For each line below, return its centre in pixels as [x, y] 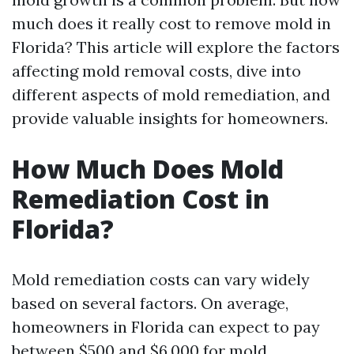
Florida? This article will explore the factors [176, 47]
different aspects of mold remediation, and [171, 94]
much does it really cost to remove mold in [171, 23]
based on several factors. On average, [150, 303]
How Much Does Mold [148, 169]
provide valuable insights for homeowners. [170, 118]
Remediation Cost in [141, 199]
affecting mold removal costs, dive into [156, 71]
